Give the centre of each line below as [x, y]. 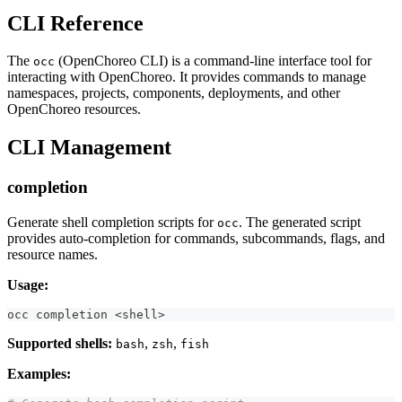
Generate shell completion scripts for [112, 222]
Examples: [39, 373]
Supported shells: [60, 343]
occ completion [61, 314]
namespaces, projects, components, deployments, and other [174, 93]
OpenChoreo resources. [74, 109]
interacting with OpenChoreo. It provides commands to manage [187, 77]
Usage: [28, 284]
